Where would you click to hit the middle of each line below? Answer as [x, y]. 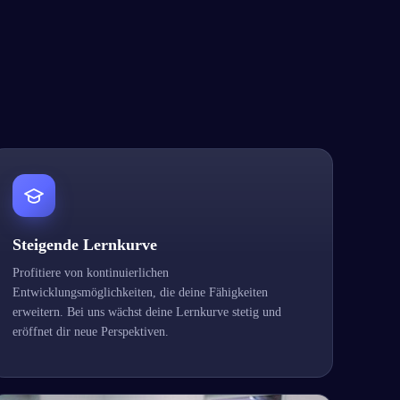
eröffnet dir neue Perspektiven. [90, 331]
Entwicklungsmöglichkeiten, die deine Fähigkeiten [140, 292]
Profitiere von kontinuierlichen [90, 272]
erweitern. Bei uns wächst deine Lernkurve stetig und [146, 312]
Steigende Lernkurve [84, 244]
